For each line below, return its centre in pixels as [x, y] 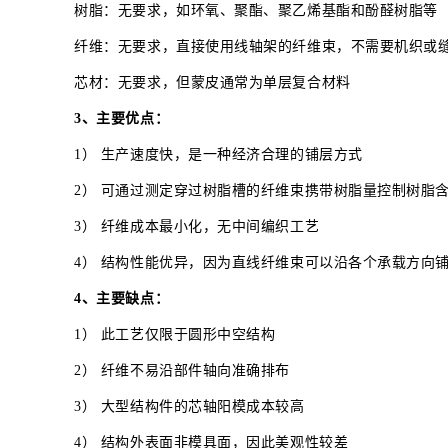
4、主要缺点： [122, 298]
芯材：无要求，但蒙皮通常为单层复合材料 [212, 82]
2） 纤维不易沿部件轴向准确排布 [182, 370]
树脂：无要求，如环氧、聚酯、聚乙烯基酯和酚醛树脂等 [256, 10]
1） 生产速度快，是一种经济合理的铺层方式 [218, 154]
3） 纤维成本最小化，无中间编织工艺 [197, 226]
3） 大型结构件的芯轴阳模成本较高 [189, 406]
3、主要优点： [122, 118]
